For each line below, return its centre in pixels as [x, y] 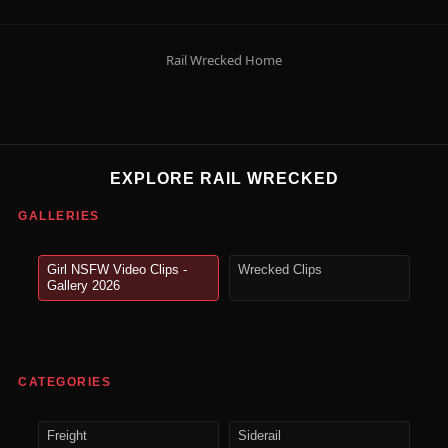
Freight [67, 436]
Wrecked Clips [280, 270]
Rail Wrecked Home [224, 60]
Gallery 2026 [83, 286]
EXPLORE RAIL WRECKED [224, 179]
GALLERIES [59, 216]
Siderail [259, 436]
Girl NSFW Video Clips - [117, 270]
